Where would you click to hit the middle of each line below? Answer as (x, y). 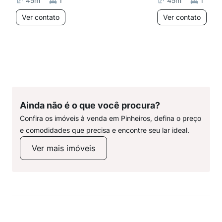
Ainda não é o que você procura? (90, 105)
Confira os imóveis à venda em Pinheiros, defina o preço (111, 118)
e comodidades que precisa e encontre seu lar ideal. (105, 130)
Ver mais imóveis (63, 148)
